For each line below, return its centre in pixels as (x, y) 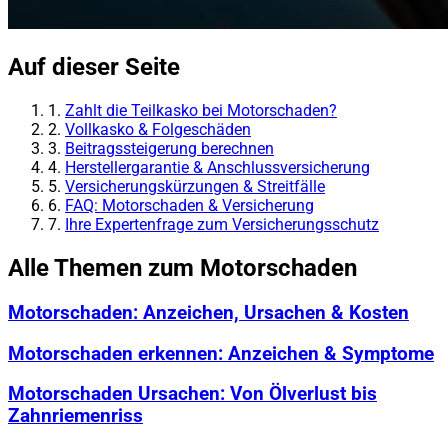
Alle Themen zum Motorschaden (182, 267)
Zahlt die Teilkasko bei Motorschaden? (201, 111)
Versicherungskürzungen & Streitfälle (195, 187)
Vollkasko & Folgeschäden (158, 130)
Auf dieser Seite (94, 67)
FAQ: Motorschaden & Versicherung (189, 206)
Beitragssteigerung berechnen (169, 149)
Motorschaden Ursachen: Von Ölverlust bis (192, 394)
